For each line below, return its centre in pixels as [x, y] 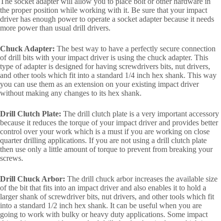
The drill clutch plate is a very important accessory [140, 114]
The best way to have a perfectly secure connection [135, 49]
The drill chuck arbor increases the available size [141, 179]
